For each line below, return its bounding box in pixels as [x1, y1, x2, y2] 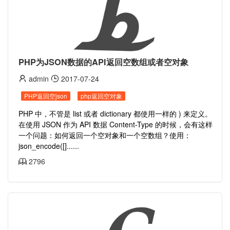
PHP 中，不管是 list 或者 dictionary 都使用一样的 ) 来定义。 [18, 108, 212, 119]
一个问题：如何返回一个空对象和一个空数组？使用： [18, 130, 191, 140]
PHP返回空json [24, 91, 67, 100]
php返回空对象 [81, 91, 122, 100]
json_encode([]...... [18, 141, 79, 151]
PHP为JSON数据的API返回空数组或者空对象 [18, 56, 188, 68]
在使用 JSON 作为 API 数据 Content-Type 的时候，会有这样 [18, 119, 213, 129]
